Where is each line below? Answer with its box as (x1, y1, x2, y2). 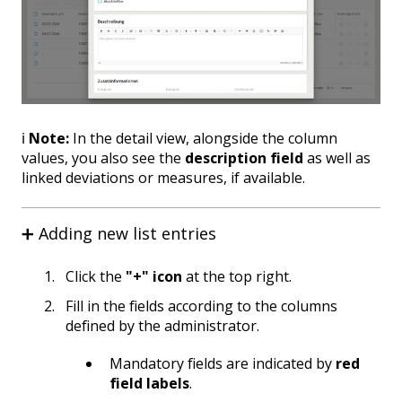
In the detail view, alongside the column (69, 128, 337, 149)
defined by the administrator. (66, 316, 259, 336)
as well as (303, 148, 371, 169)
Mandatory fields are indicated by (109, 354, 336, 374)
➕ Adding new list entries (22, 223, 216, 245)
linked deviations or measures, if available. (22, 168, 305, 188)
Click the (66, 266, 126, 286)
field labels (109, 373, 189, 394)
